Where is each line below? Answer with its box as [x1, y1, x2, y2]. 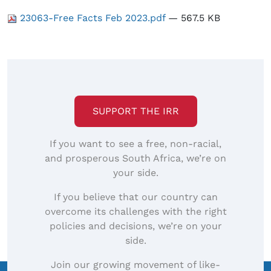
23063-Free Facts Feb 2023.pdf [17, 12, 168, 24]
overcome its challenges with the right [44, 206, 227, 218]
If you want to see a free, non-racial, [50, 138, 221, 150]
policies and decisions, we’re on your [49, 220, 222, 232]
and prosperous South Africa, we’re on [45, 152, 226, 165]
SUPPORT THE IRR [92, 105, 179, 117]
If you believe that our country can [53, 191, 218, 203]
